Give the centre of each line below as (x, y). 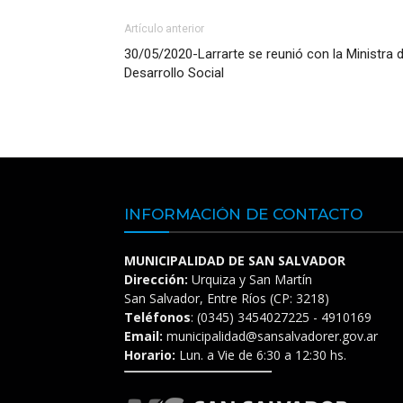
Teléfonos (157, 317)
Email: (143, 336)
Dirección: (156, 279)
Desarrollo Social (174, 73)
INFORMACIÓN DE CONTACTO (243, 214)
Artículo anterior (164, 29)
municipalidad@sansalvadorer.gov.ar (270, 336)
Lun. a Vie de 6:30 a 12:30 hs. (261, 355)
